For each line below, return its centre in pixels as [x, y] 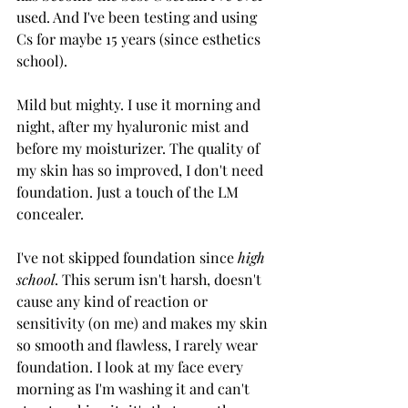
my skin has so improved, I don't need [142, 170]
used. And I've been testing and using [138, 17]
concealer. [50, 214]
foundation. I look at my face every [132, 367]
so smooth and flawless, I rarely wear [139, 345]
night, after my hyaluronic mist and [134, 126]
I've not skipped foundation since [127, 257]
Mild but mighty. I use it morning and [140, 104]
